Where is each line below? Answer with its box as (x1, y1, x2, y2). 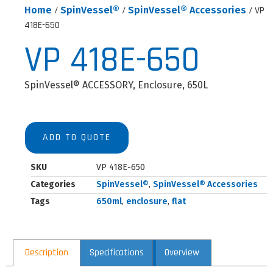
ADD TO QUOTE (43, 131, 111, 144)
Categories (30, 179, 76, 190)
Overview (164, 246, 199, 260)
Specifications (89, 246, 144, 260)
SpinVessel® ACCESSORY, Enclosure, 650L (24, 79, 208, 91)
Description (25, 246, 69, 260)
